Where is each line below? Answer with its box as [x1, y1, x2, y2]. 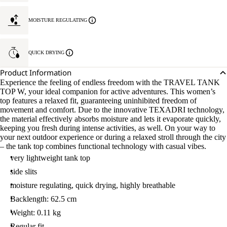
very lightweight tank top [10, 154, 90, 162]
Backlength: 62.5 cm [10, 195, 77, 203]
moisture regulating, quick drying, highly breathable [10, 181, 175, 190]
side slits [10, 167, 37, 176]
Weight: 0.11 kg [10, 208, 61, 217]
